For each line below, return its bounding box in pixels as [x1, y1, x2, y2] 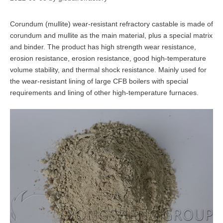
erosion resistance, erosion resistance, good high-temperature [10, 54, 206, 63]
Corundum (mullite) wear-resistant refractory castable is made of [10, 20, 213, 28]
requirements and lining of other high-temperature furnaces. [10, 89, 199, 97]
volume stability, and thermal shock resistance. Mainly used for [10, 66, 207, 74]
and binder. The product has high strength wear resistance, [10, 43, 196, 51]
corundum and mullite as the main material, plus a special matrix [10, 31, 213, 40]
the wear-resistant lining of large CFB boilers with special [10, 77, 188, 86]
